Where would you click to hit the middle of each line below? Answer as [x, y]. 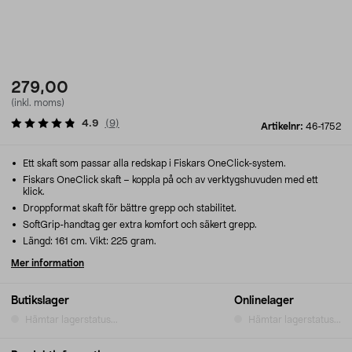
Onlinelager [264, 301]
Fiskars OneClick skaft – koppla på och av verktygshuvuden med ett [169, 180]
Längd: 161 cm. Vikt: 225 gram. [88, 241]
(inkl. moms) [38, 103]
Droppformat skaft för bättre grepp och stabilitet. [128, 208]
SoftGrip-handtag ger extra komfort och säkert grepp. [139, 225]
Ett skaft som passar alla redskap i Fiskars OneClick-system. [153, 163]
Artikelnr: [283, 126]
